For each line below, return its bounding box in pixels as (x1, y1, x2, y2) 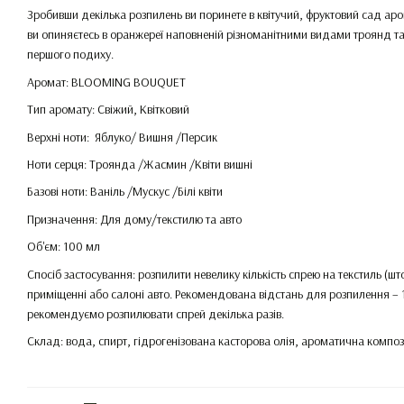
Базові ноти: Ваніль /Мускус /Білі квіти (27, 183, 223, 200)
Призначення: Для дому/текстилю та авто (27, 210, 242, 227)
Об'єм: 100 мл (27, 238, 100, 255)
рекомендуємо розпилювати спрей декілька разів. (27, 305, 284, 322)
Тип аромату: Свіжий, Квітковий (27, 101, 189, 118)
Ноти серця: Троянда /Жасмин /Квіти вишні (27, 155, 252, 172)
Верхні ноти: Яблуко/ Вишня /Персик (27, 128, 217, 145)
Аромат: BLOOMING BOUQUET (27, 73, 186, 90)
